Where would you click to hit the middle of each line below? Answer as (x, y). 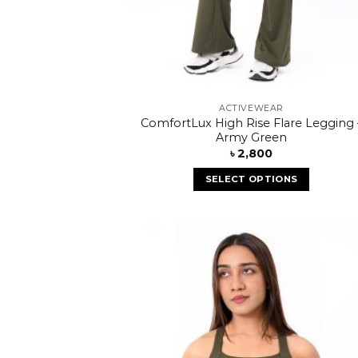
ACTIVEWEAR (251, 108)
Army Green (251, 137)
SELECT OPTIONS (251, 179)
